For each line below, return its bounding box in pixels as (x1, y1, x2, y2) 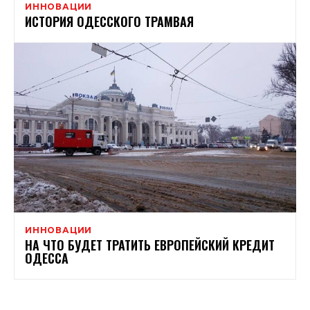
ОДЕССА (25, 248, 69, 267)
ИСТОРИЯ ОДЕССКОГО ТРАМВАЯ (25, 12, 194, 30)
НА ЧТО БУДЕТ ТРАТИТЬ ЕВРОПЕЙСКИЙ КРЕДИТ (25, 235, 275, 254)
